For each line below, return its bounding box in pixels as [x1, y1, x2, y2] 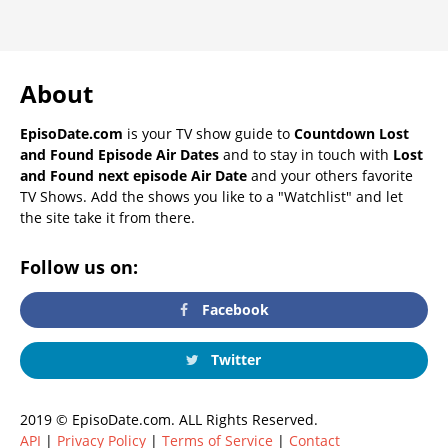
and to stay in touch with [219, 144, 393, 164]
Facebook [198, 300, 270, 320]
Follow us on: [20, 254, 138, 279]
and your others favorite [247, 165, 413, 185]
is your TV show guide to [123, 123, 294, 143]
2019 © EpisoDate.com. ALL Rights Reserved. [20, 409, 318, 429]
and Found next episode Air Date [20, 165, 247, 185]
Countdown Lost [294, 123, 409, 143]
